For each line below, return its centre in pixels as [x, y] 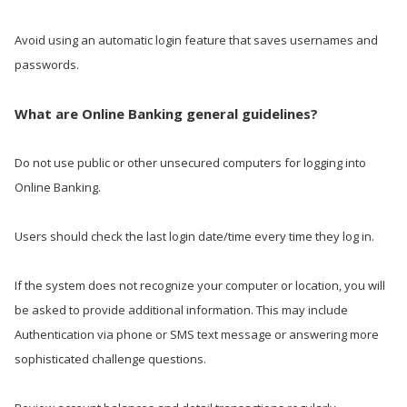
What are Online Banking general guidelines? [166, 114]
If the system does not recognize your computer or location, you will [200, 285]
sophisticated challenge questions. [110, 359]
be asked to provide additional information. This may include [181, 310]
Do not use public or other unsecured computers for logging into [190, 163]
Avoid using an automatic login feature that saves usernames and [196, 40]
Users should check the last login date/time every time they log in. [194, 236]
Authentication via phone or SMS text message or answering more [197, 334]
